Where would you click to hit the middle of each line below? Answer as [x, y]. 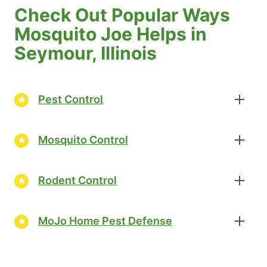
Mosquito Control [83, 140]
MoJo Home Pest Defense [105, 221]
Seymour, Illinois [86, 53]
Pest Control [71, 100]
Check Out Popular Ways [122, 15]
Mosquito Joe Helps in [111, 34]
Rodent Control [77, 181]
